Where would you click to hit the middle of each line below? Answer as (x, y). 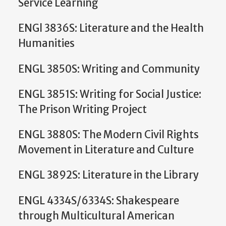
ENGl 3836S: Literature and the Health (111, 29)
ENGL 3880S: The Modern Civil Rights (108, 135)
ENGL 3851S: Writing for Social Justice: (110, 94)
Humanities (46, 44)
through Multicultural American (96, 216)
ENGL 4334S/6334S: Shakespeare (99, 201)
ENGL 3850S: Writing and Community (109, 69)
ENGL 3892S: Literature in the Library (108, 175)
